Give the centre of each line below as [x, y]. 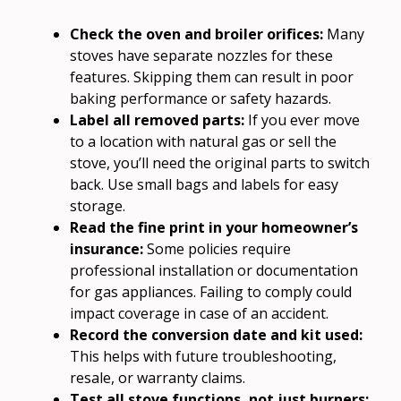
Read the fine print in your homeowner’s [214, 227]
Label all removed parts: [157, 119]
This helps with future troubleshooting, [203, 356]
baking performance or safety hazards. [200, 98]
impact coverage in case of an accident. [199, 313]
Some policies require [217, 248]
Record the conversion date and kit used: [216, 334]
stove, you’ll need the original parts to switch [220, 162]
